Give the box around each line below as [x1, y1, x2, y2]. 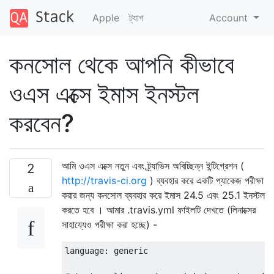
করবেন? [9, 108, 74, 138]
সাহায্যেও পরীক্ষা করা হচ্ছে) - [62, 218, 157, 231]
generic [109, 245, 148, 256]
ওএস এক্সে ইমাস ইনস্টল [9, 78, 199, 109]
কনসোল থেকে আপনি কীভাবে [9, 49, 234, 80]
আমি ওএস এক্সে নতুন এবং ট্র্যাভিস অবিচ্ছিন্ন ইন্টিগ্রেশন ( [62, 159, 244, 172]
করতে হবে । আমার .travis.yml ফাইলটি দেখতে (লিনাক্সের [62, 203, 256, 216]
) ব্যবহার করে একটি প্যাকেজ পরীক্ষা [147, 174, 264, 187]
